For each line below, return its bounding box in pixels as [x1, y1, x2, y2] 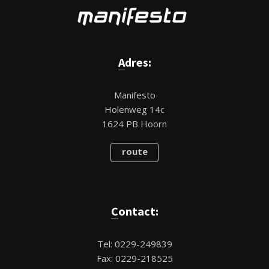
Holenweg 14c [104, 103, 165, 116]
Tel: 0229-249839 [97, 238, 172, 250]
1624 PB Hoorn [102, 118, 167, 130]
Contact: [118, 204, 159, 219]
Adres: [124, 55, 151, 70]
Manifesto [113, 89, 156, 101]
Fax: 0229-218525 [96, 252, 173, 265]
